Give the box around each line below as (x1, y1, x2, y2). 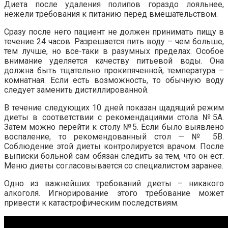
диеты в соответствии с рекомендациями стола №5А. (4, 112, 224, 122)
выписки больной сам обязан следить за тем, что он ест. (4, 151, 224, 161)
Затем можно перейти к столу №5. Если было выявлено (4, 122, 224, 132)
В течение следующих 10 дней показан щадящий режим (4, 102, 224, 112)
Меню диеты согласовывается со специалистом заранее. (4, 160, 223, 170)
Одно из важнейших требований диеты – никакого (4, 178, 224, 188)
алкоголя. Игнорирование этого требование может (4, 188, 224, 198)
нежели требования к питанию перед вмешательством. (4, 9, 218, 19)
